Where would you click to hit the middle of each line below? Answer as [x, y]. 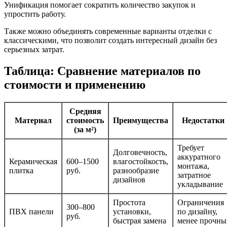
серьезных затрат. [34, 50]
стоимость [85, 121]
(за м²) [85, 130]
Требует [191, 148]
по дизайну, [197, 212]
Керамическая [33, 162]
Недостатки [203, 121]
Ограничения [201, 203]
